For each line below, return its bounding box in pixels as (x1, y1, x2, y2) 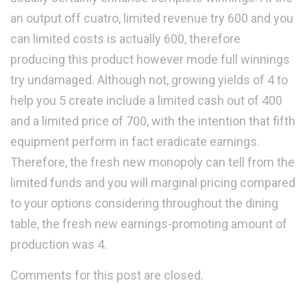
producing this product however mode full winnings (10, 52, 290, 67)
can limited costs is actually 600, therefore (10, 32, 241, 47)
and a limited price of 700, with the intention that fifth (10, 114, 295, 129)
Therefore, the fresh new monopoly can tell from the (10, 155, 295, 170)
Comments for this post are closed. (10, 268, 204, 283)
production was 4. (10, 237, 107, 252)
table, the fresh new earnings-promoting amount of (10, 217, 287, 232)
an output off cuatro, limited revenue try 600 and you (10, 11, 293, 26)
